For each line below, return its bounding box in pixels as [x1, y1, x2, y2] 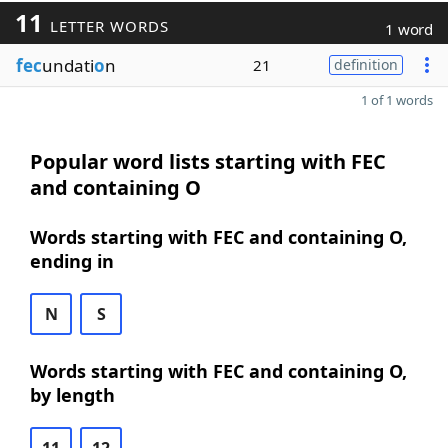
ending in [30, 249, 114, 273]
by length [30, 383, 115, 407]
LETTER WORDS [44, 16, 169, 36]
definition [334, 55, 398, 74]
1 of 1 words [361, 91, 433, 109]
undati [42, 53, 94, 77]
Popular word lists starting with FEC [30, 148, 386, 175]
